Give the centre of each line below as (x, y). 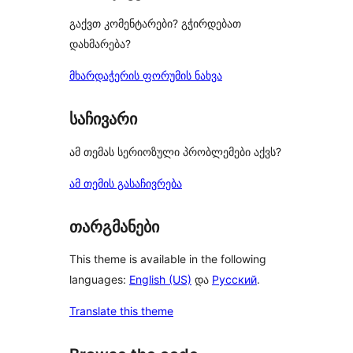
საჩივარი (103, 119)
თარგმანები (114, 227)
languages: (99, 280)
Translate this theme (121, 311)
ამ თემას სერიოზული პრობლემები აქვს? (175, 151)
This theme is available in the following (168, 259)
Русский (234, 280)
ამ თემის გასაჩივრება (126, 183)
